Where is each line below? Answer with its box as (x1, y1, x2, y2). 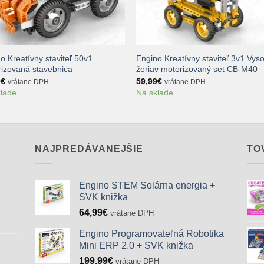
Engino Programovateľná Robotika (79, 228, 224, 239)
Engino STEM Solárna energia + (79, 180, 215, 190)
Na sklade (136, 88, 174, 98)
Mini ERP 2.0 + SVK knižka (79, 240, 193, 250)
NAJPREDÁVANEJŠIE (35, 144, 143, 154)
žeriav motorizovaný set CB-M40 (136, 64, 258, 74)
